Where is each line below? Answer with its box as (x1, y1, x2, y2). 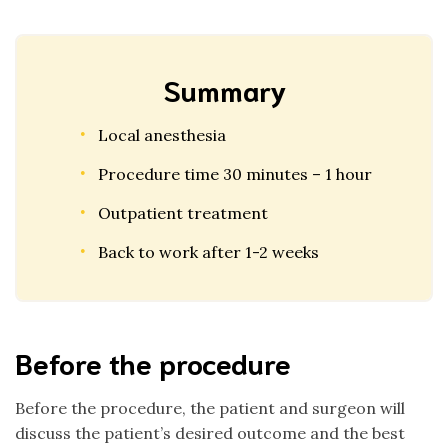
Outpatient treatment (98, 203, 268, 223)
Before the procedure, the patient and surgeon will (15, 398, 405, 418)
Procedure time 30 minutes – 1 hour (98, 164, 372, 184)
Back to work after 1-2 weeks (98, 242, 319, 262)
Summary (162, 71, 286, 107)
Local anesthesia (98, 125, 226, 145)
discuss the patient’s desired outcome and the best (15, 423, 405, 443)
